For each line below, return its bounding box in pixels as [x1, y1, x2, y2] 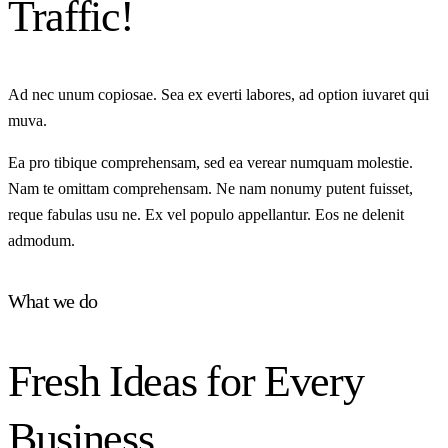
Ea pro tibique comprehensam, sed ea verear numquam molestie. [8, 153, 413, 171]
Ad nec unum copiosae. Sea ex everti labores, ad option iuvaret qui [8, 85, 429, 103]
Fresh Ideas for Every [8, 356, 364, 406]
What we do [8, 290, 97, 313]
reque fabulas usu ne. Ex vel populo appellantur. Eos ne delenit [8, 205, 404, 223]
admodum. [8, 231, 75, 249]
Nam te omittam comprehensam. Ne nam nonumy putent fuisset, [8, 179, 413, 197]
